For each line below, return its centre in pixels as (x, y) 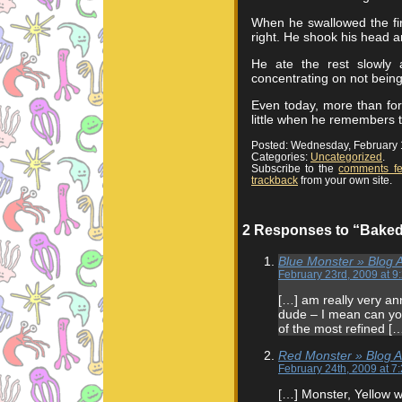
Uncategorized (346, 156)
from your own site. (345, 179)
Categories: (281, 156)
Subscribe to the (295, 168)
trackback (275, 179)
